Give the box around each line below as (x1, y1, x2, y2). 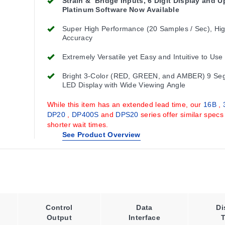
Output (47, 213, 72, 221)
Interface (129, 213, 160, 221)
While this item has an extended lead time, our (47, 100, 203, 108)
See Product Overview (62, 131, 141, 139)
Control (46, 203, 73, 211)
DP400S (71, 110, 101, 119)
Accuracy (62, 34, 93, 42)
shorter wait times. (47, 121, 108, 129)
